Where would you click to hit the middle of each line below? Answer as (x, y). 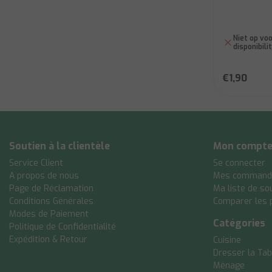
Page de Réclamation (51, 189)
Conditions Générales (51, 201)
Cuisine (227, 240)
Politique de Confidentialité (63, 227)
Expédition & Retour (48, 240)
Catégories (239, 223)
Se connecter (239, 163)
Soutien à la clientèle (59, 146)
